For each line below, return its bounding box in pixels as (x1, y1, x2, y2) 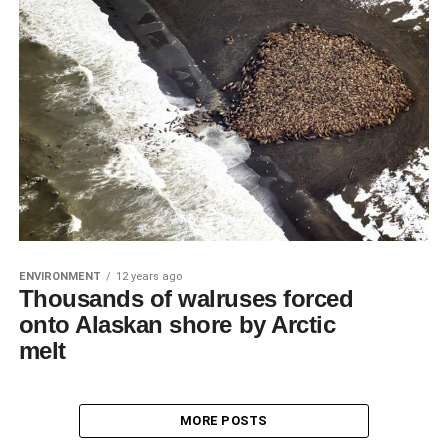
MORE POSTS (180, 412, 268, 428)
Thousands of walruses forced (18, 284, 354, 312)
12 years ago (115, 269, 182, 283)
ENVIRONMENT (18, 269, 101, 283)
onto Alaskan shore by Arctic (18, 310, 336, 338)
